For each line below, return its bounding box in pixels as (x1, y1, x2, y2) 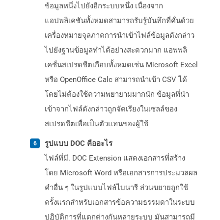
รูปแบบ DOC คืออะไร (45, 139, 112, 148)
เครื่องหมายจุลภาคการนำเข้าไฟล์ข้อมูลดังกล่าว (45, 31, 194, 40)
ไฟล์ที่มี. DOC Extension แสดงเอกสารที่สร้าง (45, 154, 185, 163)
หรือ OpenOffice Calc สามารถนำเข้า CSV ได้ (45, 75, 187, 84)
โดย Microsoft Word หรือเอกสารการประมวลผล (45, 168, 197, 178)
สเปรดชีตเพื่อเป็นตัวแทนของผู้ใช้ (45, 119, 148, 129)
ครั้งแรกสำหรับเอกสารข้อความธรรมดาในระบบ (45, 198, 195, 207)
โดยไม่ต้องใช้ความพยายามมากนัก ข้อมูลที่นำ (45, 90, 189, 99)
